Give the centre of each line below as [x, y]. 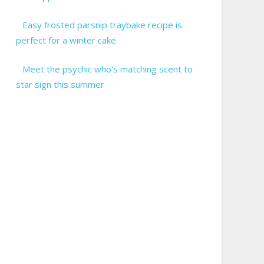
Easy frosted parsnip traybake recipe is [103, 25]
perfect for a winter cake [66, 40]
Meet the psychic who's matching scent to [108, 69]
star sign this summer [60, 84]
